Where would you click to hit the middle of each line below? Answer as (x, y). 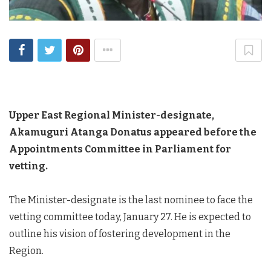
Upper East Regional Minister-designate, (112, 115)
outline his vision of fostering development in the (120, 234)
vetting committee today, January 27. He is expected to (130, 217)
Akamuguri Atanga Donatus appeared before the (133, 132)
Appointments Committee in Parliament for (120, 149)
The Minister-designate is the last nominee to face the (131, 200)
